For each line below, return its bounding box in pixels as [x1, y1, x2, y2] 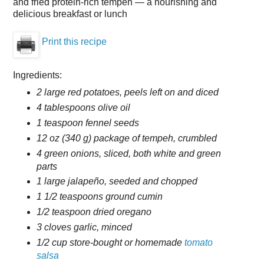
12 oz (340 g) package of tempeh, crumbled [36, 133, 217, 143]
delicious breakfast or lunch [13, 8, 127, 19]
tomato [184, 237, 213, 248]
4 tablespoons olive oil [36, 102, 130, 113]
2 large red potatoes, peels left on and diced [36, 87, 219, 97]
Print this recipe [42, 36, 107, 47]
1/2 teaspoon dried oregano [36, 207, 151, 217]
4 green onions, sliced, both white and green [36, 148, 221, 159]
